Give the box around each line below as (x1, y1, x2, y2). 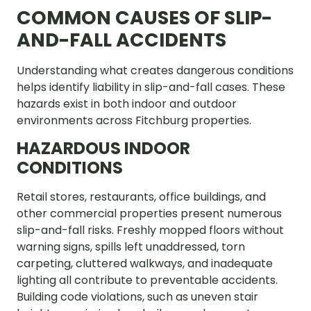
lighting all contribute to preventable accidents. (17, 271, 278, 288)
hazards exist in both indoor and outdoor (17, 95, 237, 112)
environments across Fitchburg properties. (17, 112, 251, 128)
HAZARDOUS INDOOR (17, 136, 190, 160)
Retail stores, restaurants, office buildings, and (17, 188, 266, 205)
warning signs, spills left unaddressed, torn (17, 238, 245, 255)
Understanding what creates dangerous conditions (17, 62, 294, 78)
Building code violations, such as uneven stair (17, 288, 258, 305)
